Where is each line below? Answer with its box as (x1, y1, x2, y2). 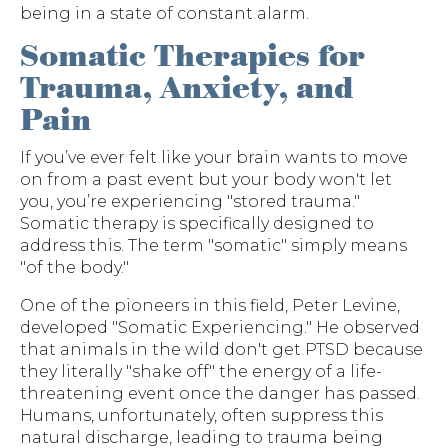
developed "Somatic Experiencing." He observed (20, 317, 420, 337)
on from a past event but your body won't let (20, 169, 392, 189)
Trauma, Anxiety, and (20, 68, 353, 109)
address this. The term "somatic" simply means (20, 235, 407, 255)
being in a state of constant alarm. (20, 3, 309, 23)
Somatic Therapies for (20, 36, 365, 77)
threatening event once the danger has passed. (20, 383, 420, 403)
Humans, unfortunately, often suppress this (20, 405, 383, 425)
